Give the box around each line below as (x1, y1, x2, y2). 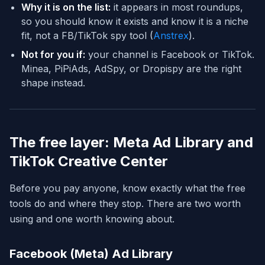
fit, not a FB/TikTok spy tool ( (21, 30, 153, 42)
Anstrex (153, 30, 189, 42)
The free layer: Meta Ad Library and (9, 134, 253, 151)
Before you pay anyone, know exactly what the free (9, 182, 245, 195)
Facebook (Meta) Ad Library (9, 247, 173, 261)
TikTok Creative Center (9, 153, 168, 170)
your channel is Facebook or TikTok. (85, 49, 254, 61)
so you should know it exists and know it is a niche (21, 15, 248, 28)
